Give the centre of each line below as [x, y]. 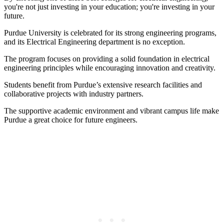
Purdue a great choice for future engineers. [71, 120]
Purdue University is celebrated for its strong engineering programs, [110, 33]
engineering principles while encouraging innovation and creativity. [110, 68]
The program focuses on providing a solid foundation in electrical [107, 59]
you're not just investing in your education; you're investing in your [109, 7]
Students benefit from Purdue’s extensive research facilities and [103, 85]
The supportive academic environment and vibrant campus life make [111, 111]
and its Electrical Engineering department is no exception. [94, 42]
